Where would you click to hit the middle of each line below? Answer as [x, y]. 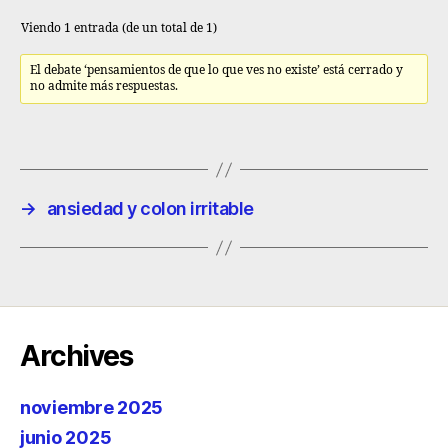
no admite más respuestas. [104, 86]
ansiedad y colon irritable [150, 208]
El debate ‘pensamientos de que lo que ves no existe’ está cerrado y [217, 70]
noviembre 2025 [92, 407]
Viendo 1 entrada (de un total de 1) [119, 28]
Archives [76, 356]
